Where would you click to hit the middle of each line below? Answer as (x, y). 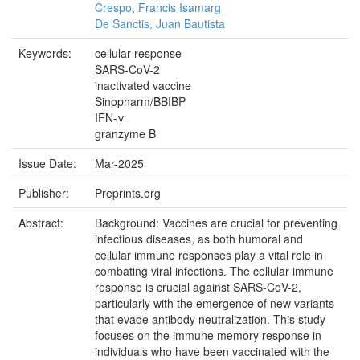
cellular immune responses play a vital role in (209, 255)
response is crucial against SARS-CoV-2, (198, 287)
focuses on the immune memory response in (208, 335)
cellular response (138, 53)
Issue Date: (49, 163)
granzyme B (125, 133)
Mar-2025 (119, 163)
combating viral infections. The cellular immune (214, 271)
